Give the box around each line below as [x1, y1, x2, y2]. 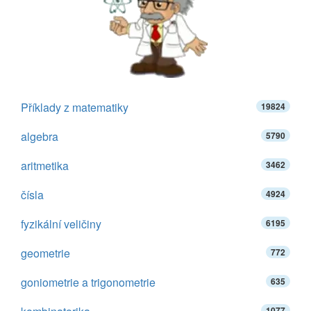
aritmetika [21, 158, 69, 174]
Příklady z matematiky [21, 99, 128, 115]
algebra [21, 128, 58, 144]
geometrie [21, 245, 70, 261]
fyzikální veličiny [21, 216, 101, 232]
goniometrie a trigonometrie [21, 274, 155, 290]
